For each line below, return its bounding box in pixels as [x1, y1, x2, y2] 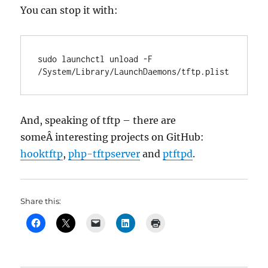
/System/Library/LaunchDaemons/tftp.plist [38, 66, 230, 77]
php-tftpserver [68, 148, 141, 160]
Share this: [20, 196, 62, 206]
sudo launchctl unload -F [38, 54, 153, 64]
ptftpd [163, 148, 193, 160]
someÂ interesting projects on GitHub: [20, 131, 205, 143]
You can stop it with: [20, 4, 118, 16]
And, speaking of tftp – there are [20, 114, 176, 126]
